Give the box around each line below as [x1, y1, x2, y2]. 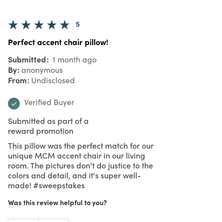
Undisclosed [31, 74, 75, 85]
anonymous [21, 64, 63, 75]
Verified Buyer [24, 96, 74, 107]
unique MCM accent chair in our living [8, 149, 145, 161]
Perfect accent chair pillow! [8, 36, 109, 47]
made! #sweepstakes [8, 179, 85, 190]
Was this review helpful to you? [8, 197, 107, 207]
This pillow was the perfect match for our [8, 139, 154, 151]
